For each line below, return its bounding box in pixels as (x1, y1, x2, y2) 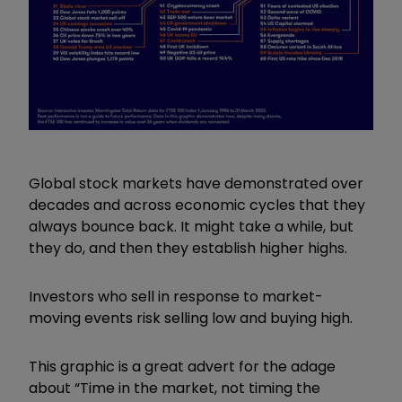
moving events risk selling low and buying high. (29, 307, 353, 328)
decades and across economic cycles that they (29, 194, 365, 215)
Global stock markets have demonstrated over (29, 172, 363, 194)
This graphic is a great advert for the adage (29, 355, 336, 377)
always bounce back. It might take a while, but (29, 215, 354, 237)
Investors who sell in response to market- (29, 285, 323, 307)
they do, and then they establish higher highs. (29, 237, 347, 258)
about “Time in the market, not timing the (29, 377, 320, 398)
